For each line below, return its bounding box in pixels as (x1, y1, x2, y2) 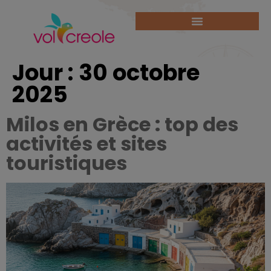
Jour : (12, 57, 79, 88)
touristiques (6, 149, 127, 177)
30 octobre (79, 57, 200, 88)
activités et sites (6, 130, 167, 157)
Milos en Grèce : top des (6, 111, 238, 138)
